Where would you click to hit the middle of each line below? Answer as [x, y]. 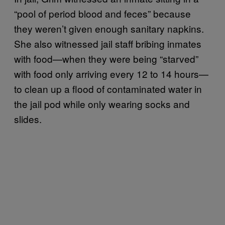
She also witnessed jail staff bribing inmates [108, 43]
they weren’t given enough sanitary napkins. [109, 28]
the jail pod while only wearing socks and [102, 103]
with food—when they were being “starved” [106, 58]
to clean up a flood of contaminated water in [108, 88]
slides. [28, 119]
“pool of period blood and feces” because [102, 13]
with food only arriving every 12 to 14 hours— [111, 73]
